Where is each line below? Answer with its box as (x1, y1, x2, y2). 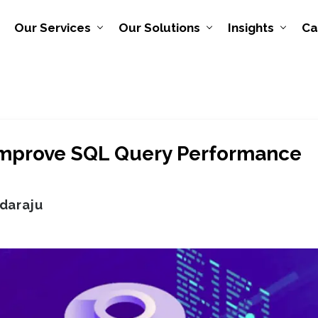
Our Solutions (119, 20, 200, 35)
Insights (228, 20, 274, 35)
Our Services (14, 20, 91, 35)
